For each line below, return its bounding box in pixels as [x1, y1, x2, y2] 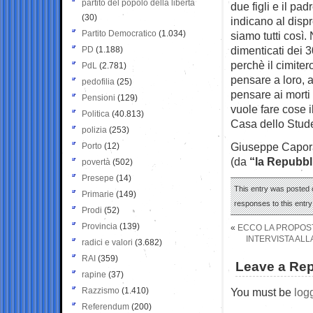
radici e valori [82, 237, 133, 247]
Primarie [82, 189, 114, 199]
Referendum [82, 301, 129, 312]
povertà [82, 156, 110, 167]
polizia [82, 124, 107, 135]
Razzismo [82, 285, 119, 296]
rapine [82, 269, 106, 279]
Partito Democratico [82, 28, 156, 38]
